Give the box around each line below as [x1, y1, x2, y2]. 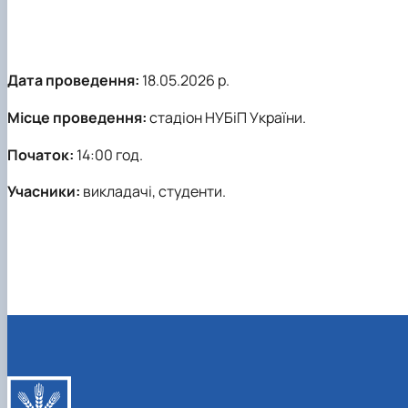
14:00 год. [74, 144, 143, 165]
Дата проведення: [7, 70, 139, 91]
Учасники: [7, 181, 80, 202]
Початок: [7, 144, 74, 165]
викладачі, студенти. [80, 181, 226, 202]
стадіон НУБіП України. [147, 107, 306, 128]
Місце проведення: [7, 107, 147, 128]
